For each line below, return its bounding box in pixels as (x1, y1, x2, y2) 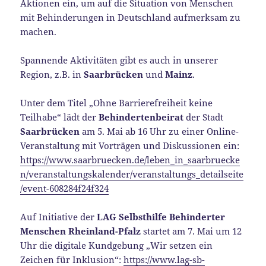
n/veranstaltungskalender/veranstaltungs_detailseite (20, 167, 244, 180)
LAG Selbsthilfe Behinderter (97, 210, 226, 223)
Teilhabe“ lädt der (20, 110, 99, 123)
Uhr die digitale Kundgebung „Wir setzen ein (20, 239, 213, 251)
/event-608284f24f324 (20, 182, 109, 194)
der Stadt (183, 110, 224, 123)
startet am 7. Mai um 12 (141, 224, 242, 237)
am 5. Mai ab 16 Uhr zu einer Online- (80, 125, 239, 137)
